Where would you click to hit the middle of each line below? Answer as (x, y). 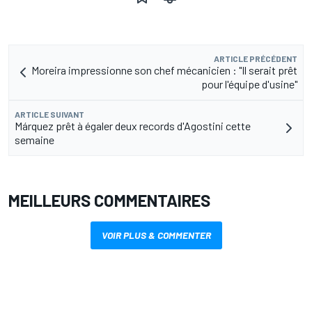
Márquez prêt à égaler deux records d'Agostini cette (133, 126)
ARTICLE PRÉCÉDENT (256, 59)
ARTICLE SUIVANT (49, 115)
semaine (34, 140)
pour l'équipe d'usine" (249, 84)
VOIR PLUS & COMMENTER (156, 235)
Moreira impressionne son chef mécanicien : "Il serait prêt (164, 70)
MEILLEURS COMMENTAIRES (109, 201)
